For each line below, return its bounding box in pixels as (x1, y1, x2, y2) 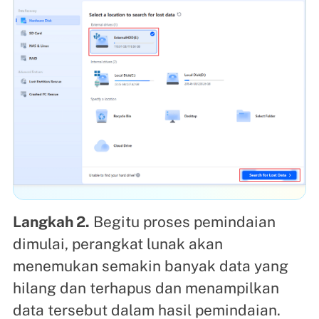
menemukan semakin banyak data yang (12, 257, 288, 276)
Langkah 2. (12, 213, 90, 231)
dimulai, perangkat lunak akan (12, 235, 223, 253)
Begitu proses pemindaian (89, 213, 276, 231)
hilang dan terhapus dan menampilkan (12, 279, 279, 298)
